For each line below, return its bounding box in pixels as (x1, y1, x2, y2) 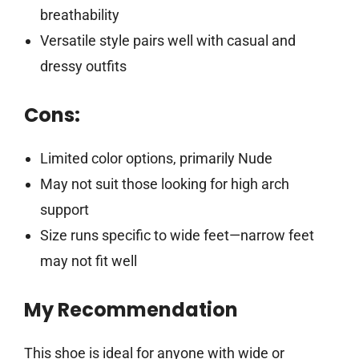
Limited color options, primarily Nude (39, 150, 272, 167)
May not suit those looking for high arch (39, 175, 289, 193)
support (39, 201, 89, 219)
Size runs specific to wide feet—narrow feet (39, 227, 314, 244)
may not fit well (39, 252, 137, 270)
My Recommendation (24, 296, 238, 324)
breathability (39, 6, 119, 24)
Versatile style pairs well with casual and (39, 32, 296, 50)
